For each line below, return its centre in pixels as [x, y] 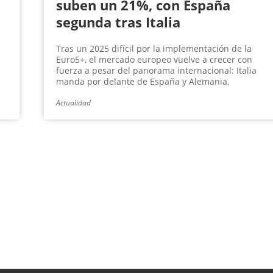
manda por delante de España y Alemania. [143, 82]
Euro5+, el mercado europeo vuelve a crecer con [154, 60]
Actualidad [73, 103]
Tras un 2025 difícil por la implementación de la [154, 49]
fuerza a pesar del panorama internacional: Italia [156, 71]
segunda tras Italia [118, 22]
